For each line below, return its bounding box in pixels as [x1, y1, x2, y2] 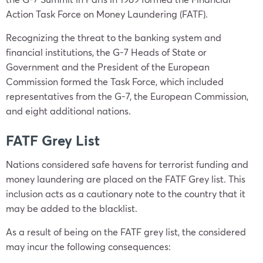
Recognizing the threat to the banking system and [6, 31, 221, 43]
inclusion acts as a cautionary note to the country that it [6, 187, 245, 200]
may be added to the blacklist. [6, 202, 137, 214]
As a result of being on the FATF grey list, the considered [6, 225, 246, 238]
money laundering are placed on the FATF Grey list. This [6, 173, 245, 185]
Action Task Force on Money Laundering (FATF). [6, 8, 208, 20]
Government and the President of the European [6, 60, 210, 73]
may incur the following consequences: [6, 240, 171, 252]
